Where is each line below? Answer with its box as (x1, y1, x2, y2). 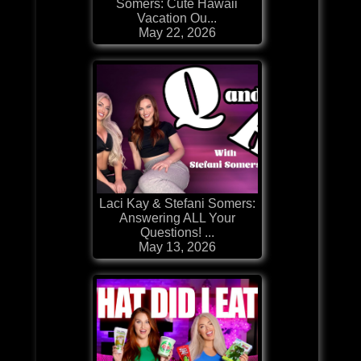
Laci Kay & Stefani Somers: (98, 196, 255, 210)
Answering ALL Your (118, 210, 235, 225)
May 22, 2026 (138, 25, 216, 39)
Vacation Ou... (137, 10, 218, 25)
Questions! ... (139, 225, 214, 239)
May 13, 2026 (138, 239, 216, 254)
